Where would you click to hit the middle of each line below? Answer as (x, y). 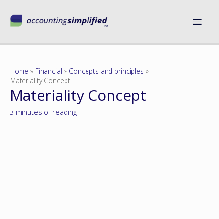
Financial (49, 71)
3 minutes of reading (43, 112)
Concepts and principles (107, 71)
